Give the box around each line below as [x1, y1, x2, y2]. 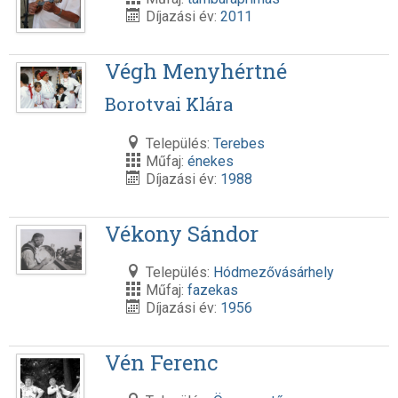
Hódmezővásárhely [212, 264, 334, 282]
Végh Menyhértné [104, 57, 287, 86]
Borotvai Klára [104, 92, 233, 117]
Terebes [212, 135, 265, 153]
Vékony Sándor [104, 219, 259, 249]
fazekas [187, 282, 238, 299]
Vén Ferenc [104, 348, 218, 378]
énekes [187, 153, 234, 171]
